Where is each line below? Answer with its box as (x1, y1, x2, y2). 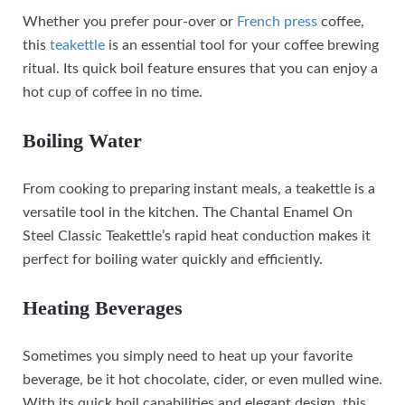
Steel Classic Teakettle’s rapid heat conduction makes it (23, 229, 371, 244)
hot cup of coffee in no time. (23, 85, 202, 100)
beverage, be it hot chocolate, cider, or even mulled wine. (23, 372, 382, 388)
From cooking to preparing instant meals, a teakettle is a (23, 182, 375, 197)
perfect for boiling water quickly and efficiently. (23, 252, 323, 268)
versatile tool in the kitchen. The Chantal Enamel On (23, 205, 353, 221)
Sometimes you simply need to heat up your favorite (23, 349, 353, 364)
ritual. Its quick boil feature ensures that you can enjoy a (23, 61, 378, 77)
